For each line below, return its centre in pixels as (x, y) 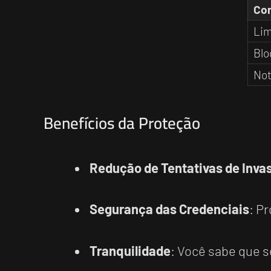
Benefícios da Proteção (122, 123)
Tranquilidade (130, 250)
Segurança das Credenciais (169, 209)
